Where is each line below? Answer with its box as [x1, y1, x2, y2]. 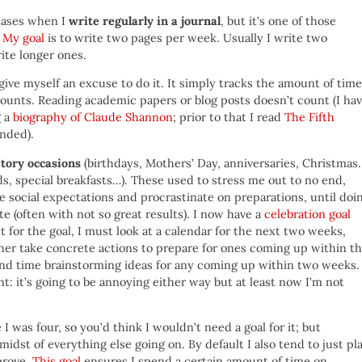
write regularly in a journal [69, 13, 221, 28]
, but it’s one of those [221, 13, 336, 28]
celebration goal [264, 206, 351, 221]
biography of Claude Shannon [13, 110, 173, 125]
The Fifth [284, 110, 335, 125]
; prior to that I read [173, 110, 284, 125]
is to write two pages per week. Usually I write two [44, 30, 327, 45]
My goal [2, 30, 44, 45]
